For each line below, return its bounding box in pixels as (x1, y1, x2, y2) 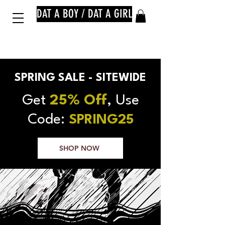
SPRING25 (68, 114, 134, 127)
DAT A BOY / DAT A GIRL (37, 7, 132, 21)
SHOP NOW (59, 144, 99, 153)
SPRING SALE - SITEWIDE (15, 72, 146, 83)
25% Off (49, 93, 107, 108)
